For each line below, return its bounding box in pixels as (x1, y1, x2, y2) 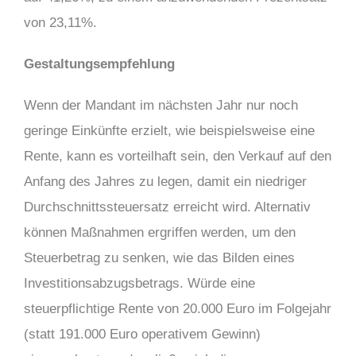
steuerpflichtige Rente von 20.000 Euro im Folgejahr (24, 301, 331, 316)
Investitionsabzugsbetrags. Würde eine (24, 276, 255, 291)
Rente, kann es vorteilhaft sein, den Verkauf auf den (24, 149, 331, 164)
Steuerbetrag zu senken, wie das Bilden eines (24, 250, 295, 265)
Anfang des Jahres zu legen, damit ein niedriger (24, 174, 307, 189)
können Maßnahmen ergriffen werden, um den (24, 225, 296, 240)
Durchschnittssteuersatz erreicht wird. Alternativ (24, 199, 311, 215)
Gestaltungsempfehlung (24, 56, 175, 72)
